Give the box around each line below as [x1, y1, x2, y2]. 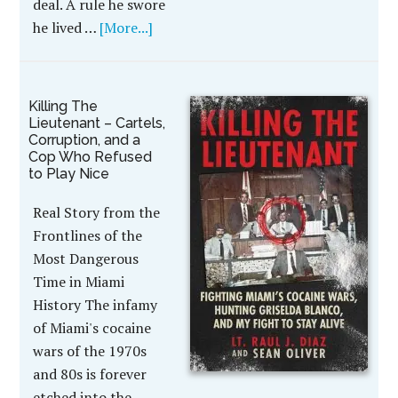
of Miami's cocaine [33, 318, 152, 338]
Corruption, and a [28, 131, 141, 148]
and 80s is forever [33, 364, 147, 384]
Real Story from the [33, 203, 161, 222]
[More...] [99, 18, 154, 37]
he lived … [33, 18, 100, 37]
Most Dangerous [33, 249, 139, 268]
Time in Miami [33, 272, 125, 291]
